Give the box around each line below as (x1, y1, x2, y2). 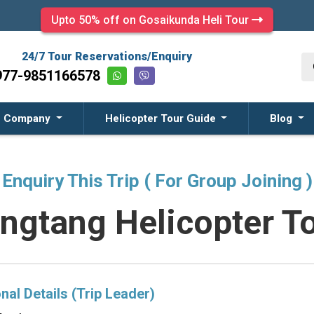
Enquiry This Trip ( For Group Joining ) (1, 170, 313, 191)
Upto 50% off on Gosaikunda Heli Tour (51, 13, 252, 27)
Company (3, 112, 53, 125)
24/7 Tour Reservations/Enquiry (22, 49, 192, 63)
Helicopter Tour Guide (104, 112, 219, 125)
